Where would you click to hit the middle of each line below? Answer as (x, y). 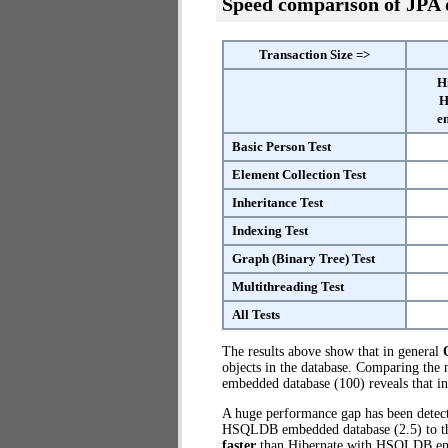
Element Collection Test (299, 174)
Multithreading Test (288, 286)
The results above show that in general (332, 351)
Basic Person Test (281, 146)
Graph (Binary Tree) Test (303, 258)
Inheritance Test (277, 202)
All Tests (256, 314)
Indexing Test (270, 230)
